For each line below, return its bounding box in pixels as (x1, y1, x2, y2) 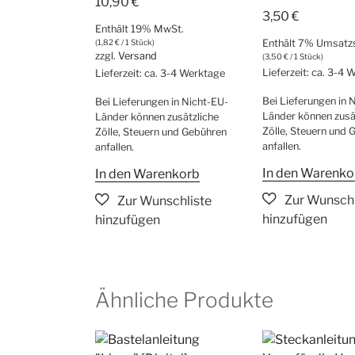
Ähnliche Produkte (95, 288, 273, 313)
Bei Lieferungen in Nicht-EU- (95, 95, 228, 108)
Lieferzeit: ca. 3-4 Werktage (95, 67, 225, 79)
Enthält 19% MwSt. (95, 22, 184, 35)
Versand (118, 49, 157, 62)
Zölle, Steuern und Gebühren (95, 125, 227, 138)
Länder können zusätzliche (95, 110, 219, 123)
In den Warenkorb (95, 166, 200, 181)
